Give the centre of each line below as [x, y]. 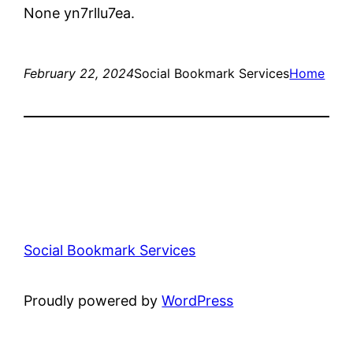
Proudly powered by [93, 300]
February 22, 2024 [79, 73]
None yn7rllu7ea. [80, 13]
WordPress [198, 300]
